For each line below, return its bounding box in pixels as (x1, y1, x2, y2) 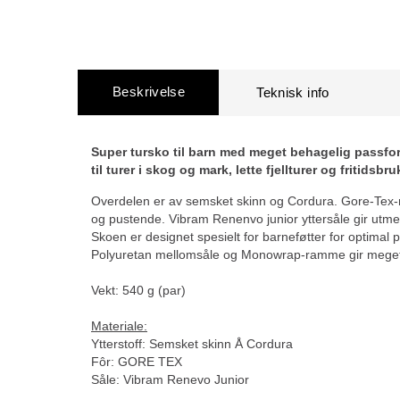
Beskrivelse (112, 84, 186, 99)
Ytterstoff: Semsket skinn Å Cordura (91, 337, 293, 351)
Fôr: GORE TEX (91, 354, 182, 369)
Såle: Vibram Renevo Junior (91, 372, 249, 387)
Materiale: (91, 319, 147, 333)
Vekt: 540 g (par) (91, 283, 186, 297)
